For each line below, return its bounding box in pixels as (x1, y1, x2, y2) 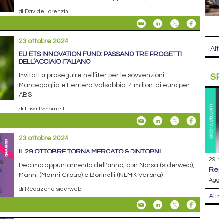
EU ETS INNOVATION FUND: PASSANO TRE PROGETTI (19, 51, 182, 58)
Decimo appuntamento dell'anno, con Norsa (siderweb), (19, 162, 195, 169)
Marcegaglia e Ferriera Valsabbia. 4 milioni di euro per (19, 82, 190, 89)
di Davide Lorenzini (19, 8, 70, 15)
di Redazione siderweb (19, 186, 82, 192)
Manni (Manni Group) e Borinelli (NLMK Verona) (19, 172, 163, 179)
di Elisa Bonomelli (19, 106, 66, 112)
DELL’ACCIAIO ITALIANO (19, 58, 91, 66)
